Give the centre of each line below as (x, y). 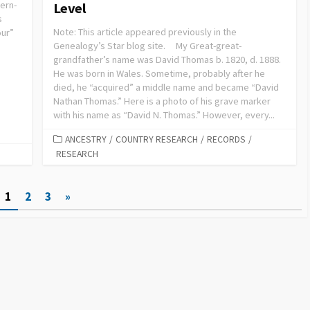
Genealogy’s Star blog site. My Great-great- (147, 45)
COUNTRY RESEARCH (157, 139)
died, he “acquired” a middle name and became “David (166, 87)
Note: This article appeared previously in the (145, 31)
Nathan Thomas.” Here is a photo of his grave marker (162, 101)
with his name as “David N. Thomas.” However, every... (164, 115)
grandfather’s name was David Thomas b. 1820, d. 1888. (167, 59)
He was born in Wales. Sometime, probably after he (159, 73)
